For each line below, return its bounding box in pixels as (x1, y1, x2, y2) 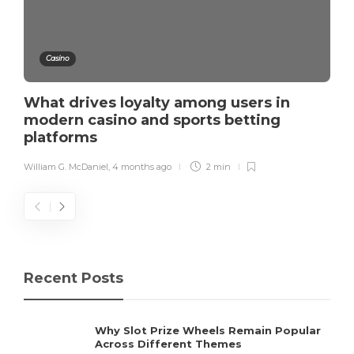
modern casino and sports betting (24, 111, 281, 129)
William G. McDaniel (24, 160, 108, 172)
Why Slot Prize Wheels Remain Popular (95, 323, 321, 337)
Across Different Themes (95, 337, 245, 350)
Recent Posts (24, 269, 123, 287)
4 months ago (112, 160, 171, 172)
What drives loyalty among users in (24, 93, 290, 111)
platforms (24, 128, 101, 146)
